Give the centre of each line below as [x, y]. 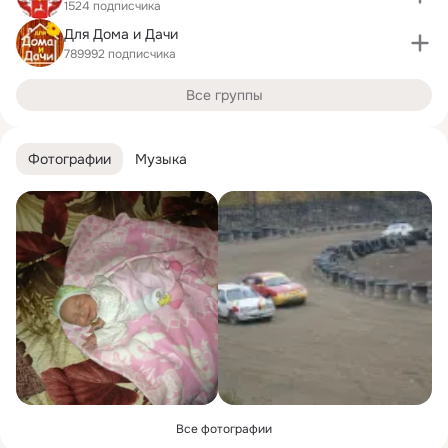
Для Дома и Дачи [121, 33]
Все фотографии [224, 429]
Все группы [224, 95]
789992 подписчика [120, 53]
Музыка [161, 158]
